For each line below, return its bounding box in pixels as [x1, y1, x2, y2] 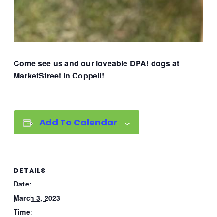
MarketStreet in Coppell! [14, 70, 104, 81]
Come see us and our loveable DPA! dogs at [14, 58, 180, 69]
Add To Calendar [39, 116, 118, 129]
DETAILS [14, 165, 46, 175]
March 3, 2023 [14, 192, 61, 202]
